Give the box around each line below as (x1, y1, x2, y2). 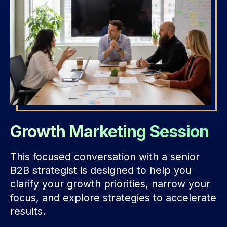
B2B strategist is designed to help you (10, 164, 192, 176)
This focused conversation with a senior (10, 150, 200, 163)
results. (10, 205, 46, 217)
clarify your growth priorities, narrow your (10, 177, 210, 190)
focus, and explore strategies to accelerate (10, 191, 216, 204)
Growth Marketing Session (10, 121, 209, 141)
